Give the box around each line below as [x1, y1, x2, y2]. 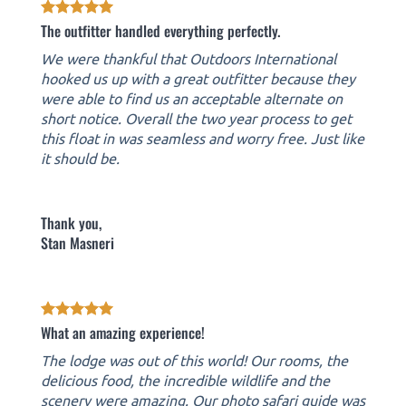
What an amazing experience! [41, 322, 205, 344]
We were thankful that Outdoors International [41, 48, 336, 67]
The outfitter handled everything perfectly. [41, 19, 280, 42]
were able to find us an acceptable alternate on [41, 88, 343, 107]
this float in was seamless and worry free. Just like [41, 128, 364, 147]
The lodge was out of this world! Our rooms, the [41, 351, 348, 370]
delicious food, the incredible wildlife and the [41, 371, 330, 390]
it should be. [41, 148, 120, 167]
